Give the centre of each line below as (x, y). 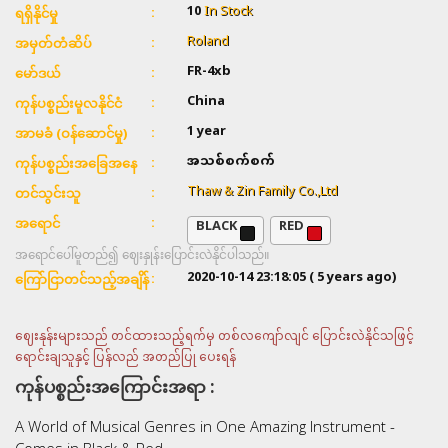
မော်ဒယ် (38, 72)
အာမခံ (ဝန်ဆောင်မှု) (71, 132)
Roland (208, 41)
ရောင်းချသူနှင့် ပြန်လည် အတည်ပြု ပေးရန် (125, 357)
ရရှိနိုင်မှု (36, 12)
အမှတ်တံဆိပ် (53, 42)
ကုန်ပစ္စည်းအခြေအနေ (76, 162)
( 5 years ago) (352, 277)
